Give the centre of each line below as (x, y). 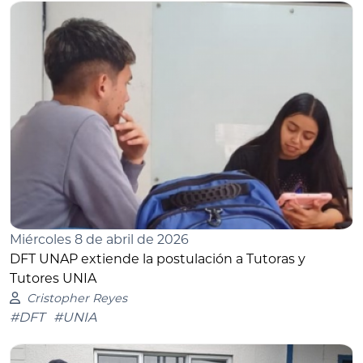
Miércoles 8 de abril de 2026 (99, 239)
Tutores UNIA (53, 278)
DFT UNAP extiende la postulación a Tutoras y (158, 258)
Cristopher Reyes (77, 298)
